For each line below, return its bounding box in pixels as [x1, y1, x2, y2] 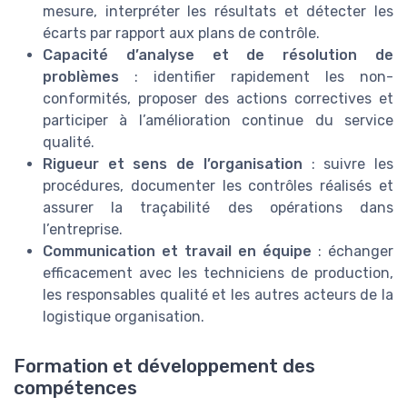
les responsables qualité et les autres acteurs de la [43, 286, 393, 304]
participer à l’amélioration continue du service [43, 112, 393, 130]
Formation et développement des [14, 354, 315, 377]
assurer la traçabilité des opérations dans [43, 199, 393, 217]
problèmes [43, 68, 119, 86]
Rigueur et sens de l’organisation [43, 155, 303, 174]
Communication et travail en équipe [43, 243, 312, 261]
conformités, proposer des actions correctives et [43, 90, 393, 108]
